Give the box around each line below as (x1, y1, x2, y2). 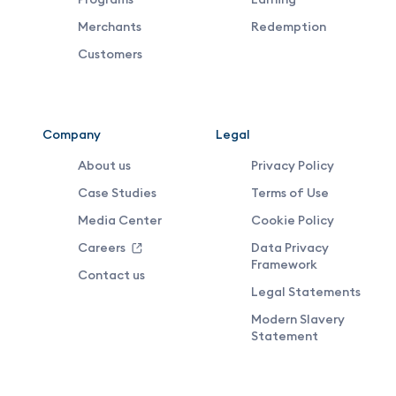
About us (78, 157, 131, 174)
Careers (78, 240, 126, 256)
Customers (78, 46, 142, 63)
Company (42, 126, 101, 143)
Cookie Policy (251, 212, 334, 229)
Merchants (78, 19, 141, 35)
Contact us (78, 267, 145, 284)
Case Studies (78, 185, 156, 202)
